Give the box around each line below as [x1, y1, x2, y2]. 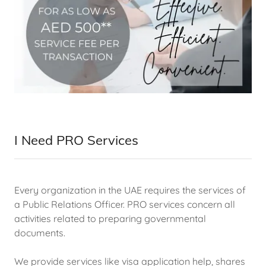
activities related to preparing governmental [14, 213, 206, 224]
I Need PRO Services [14, 132, 138, 148]
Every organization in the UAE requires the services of [14, 184, 246, 196]
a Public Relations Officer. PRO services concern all [14, 198, 235, 210]
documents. [14, 227, 65, 239]
